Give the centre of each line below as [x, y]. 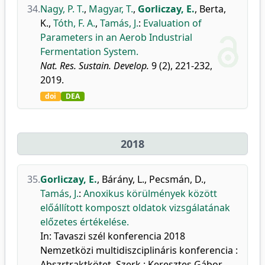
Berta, [213, 9]
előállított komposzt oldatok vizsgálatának [135, 208]
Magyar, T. [111, 9]
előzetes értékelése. [85, 222]
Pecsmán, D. [176, 179]
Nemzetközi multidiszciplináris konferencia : [139, 250]
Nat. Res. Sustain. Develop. [95, 66]
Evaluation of [172, 23]
